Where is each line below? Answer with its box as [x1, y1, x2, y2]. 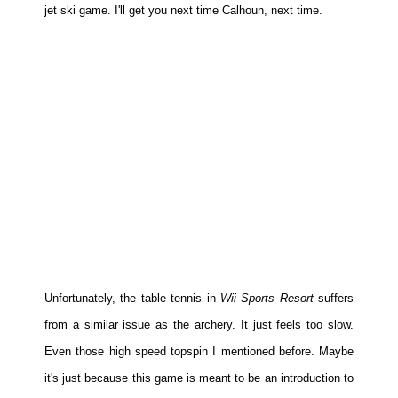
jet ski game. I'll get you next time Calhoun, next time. [44, 4, 322, 18]
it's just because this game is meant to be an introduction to [44, 371, 354, 386]
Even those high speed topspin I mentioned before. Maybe [44, 345, 354, 359]
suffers [318, 291, 354, 306]
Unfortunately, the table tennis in [44, 291, 220, 306]
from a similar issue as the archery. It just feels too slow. [44, 318, 354, 332]
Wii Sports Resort [219, 291, 318, 306]
